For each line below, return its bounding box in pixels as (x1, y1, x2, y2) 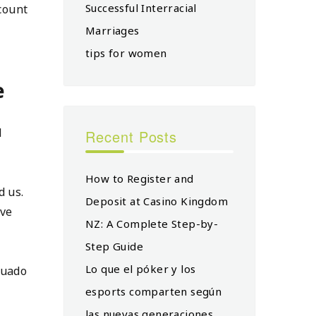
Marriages (85, 23, 140, 37)
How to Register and (85, 171, 194, 186)
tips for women (85, 45, 167, 60)
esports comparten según (85, 284, 222, 298)
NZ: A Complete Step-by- (85, 216, 219, 231)
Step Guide (85, 238, 144, 253)
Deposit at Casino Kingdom (85, 193, 228, 208)
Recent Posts (85, 126, 178, 147)
